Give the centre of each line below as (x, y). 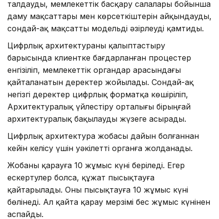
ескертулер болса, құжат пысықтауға (81, 177)
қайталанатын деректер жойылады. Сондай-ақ (100, 82)
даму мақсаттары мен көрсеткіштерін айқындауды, (109, 16)
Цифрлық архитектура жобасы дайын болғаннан (103, 136)
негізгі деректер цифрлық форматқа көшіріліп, (98, 94)
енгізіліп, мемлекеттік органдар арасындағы (94, 70)
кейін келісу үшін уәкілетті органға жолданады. (100, 148)
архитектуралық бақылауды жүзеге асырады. (97, 119)
